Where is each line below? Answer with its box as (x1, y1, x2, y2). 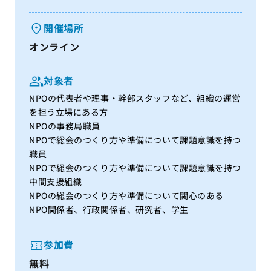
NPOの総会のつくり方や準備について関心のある (29, 189, 224, 201)
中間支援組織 (29, 175, 82, 188)
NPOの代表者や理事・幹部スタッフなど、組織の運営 (29, 92, 241, 104)
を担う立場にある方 (29, 106, 109, 118)
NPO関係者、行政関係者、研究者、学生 (29, 203, 189, 215)
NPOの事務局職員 (29, 120, 101, 132)
